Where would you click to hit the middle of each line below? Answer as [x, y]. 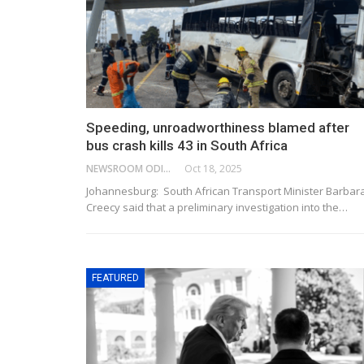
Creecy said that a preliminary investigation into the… [217, 207]
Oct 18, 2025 [213, 168]
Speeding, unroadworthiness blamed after [218, 127]
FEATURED [115, 277]
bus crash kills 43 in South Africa [187, 145]
